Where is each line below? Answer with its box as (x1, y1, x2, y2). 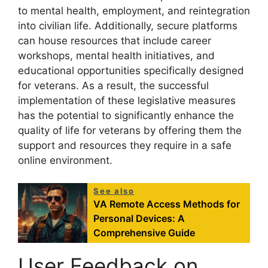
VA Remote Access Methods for (93, 198, 240, 211)
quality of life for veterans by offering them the (18, 124, 242, 136)
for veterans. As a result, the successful (18, 79, 209, 92)
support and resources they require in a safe (18, 139, 232, 151)
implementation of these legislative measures (18, 94, 236, 106)
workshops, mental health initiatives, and (18, 49, 215, 62)
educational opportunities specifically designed (18, 64, 244, 77)
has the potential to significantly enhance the (18, 109, 234, 121)
